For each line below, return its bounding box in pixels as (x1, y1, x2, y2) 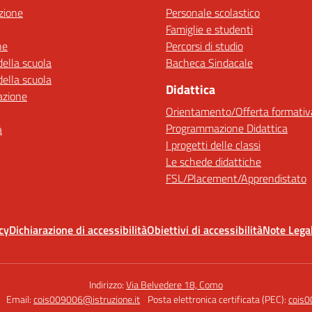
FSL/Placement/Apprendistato (166, 170, 306, 187)
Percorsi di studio (166, 38, 243, 54)
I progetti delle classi (166, 136, 260, 153)
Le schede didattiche (166, 153, 261, 170)
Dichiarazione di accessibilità (9, 221, 147, 238)
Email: (6, 292, 33, 306)
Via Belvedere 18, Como (126, 277, 223, 292)
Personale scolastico (166, 4, 260, 21)
